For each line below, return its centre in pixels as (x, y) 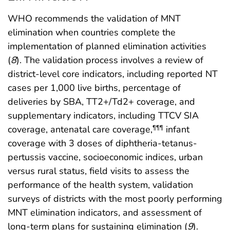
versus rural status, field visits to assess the (99, 171)
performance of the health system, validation (100, 185)
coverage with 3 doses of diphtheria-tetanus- (102, 143)
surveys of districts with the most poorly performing (115, 198)
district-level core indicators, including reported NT (113, 74)
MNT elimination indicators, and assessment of (105, 212)
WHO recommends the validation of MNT (94, 18)
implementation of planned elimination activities (107, 46)
